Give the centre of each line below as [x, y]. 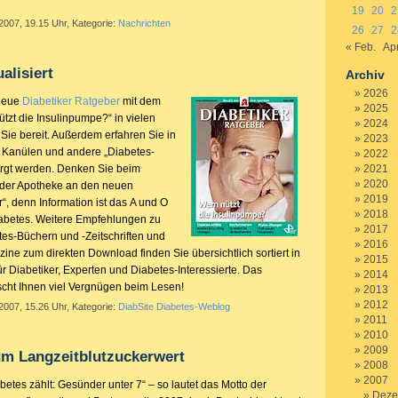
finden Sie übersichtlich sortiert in [219, 253]
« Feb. [361, 47]
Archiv [365, 75]
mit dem [140, 101]
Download [113, 253]
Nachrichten [144, 23]
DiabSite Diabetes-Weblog [174, 306]
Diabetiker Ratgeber [71, 101]
